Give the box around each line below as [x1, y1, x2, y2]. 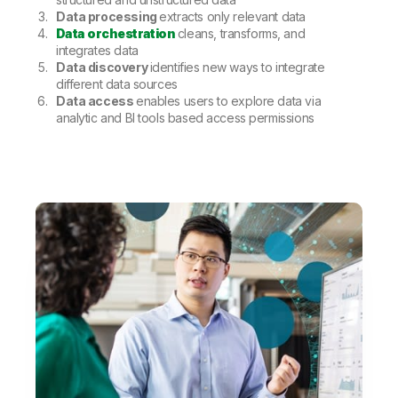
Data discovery [56, 60, 150, 76]
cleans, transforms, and [177, 26, 306, 42]
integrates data [56, 43, 139, 59]
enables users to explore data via [135, 93, 322, 109]
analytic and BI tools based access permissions [56, 110, 314, 126]
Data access [56, 93, 136, 109]
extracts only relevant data [159, 9, 306, 25]
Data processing [56, 9, 160, 25]
